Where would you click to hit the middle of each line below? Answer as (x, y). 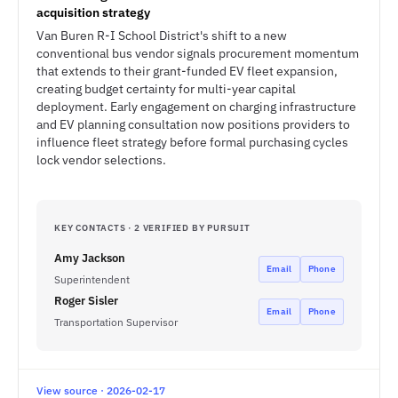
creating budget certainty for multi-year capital (166, 89)
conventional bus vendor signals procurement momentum (198, 53)
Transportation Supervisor (116, 322)
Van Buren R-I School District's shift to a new (162, 36)
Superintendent (92, 279)
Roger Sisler (86, 301)
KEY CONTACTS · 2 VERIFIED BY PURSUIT (152, 228)
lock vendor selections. (101, 160)
